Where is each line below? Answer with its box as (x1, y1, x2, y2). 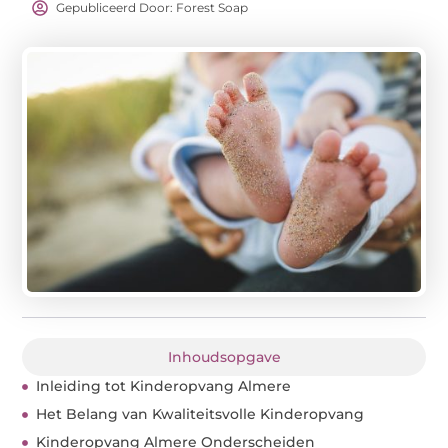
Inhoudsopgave (167, 348, 281, 367)
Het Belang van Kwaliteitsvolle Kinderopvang (36, 405, 365, 424)
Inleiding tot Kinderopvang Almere (36, 377, 292, 396)
